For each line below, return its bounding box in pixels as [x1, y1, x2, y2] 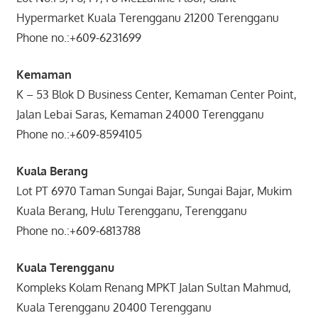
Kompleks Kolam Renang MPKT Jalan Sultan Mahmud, [16, 280, 291, 295]
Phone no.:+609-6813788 [16, 223, 251, 238]
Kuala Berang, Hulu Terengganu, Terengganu [16, 203, 247, 218]
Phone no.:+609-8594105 [16, 126, 247, 141]
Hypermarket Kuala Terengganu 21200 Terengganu [16, 10, 279, 25]
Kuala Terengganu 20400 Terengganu [16, 300, 212, 314]
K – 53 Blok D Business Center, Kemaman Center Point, [16, 87, 297, 102]
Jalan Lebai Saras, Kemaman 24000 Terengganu [16, 106, 264, 121]
